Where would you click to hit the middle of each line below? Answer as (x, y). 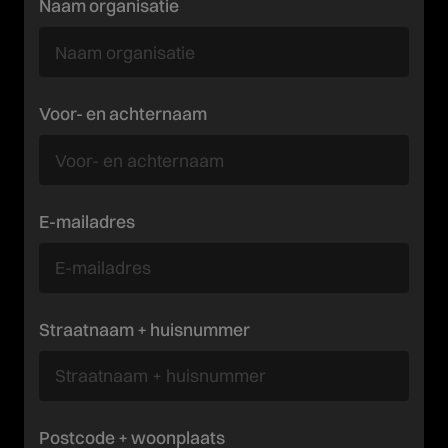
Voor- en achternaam (123, 114)
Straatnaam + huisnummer (145, 329)
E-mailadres (87, 221)
